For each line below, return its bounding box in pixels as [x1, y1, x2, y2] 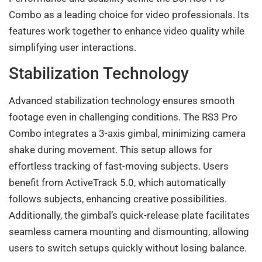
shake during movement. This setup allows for [9, 144, 212, 156]
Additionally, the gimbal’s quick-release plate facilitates [9, 209, 250, 222]
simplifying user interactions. [9, 41, 136, 53]
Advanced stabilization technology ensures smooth [9, 95, 235, 107]
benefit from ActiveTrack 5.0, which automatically [9, 177, 226, 189]
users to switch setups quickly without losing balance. [9, 242, 247, 254]
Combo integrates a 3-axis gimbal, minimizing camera [9, 127, 246, 140]
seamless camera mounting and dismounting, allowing [9, 226, 249, 238]
